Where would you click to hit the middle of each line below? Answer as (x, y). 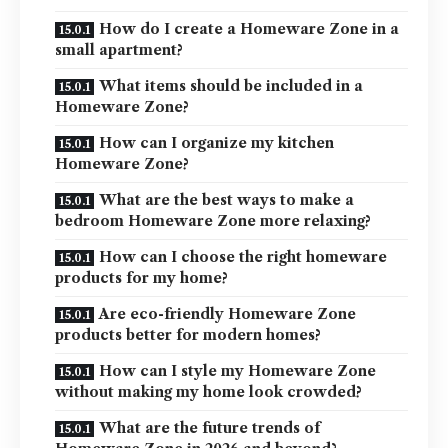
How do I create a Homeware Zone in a (249, 29)
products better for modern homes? (188, 335)
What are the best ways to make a (226, 200)
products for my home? (141, 278)
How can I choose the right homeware (243, 257)
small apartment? (119, 50)
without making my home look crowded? (208, 392)
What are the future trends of (209, 428)
